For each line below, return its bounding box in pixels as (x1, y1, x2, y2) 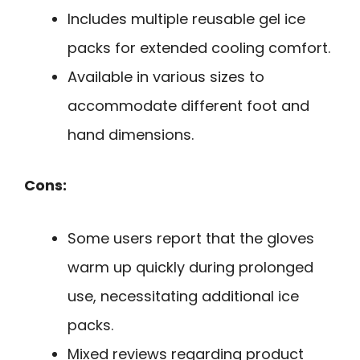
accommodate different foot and (67, 95, 309, 116)
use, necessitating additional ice (67, 286, 299, 307)
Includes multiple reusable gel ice (67, 8, 305, 29)
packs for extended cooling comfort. (67, 37, 330, 58)
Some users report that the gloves (67, 228, 314, 249)
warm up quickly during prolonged (67, 257, 313, 278)
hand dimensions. (67, 124, 194, 145)
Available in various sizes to (67, 66, 264, 87)
